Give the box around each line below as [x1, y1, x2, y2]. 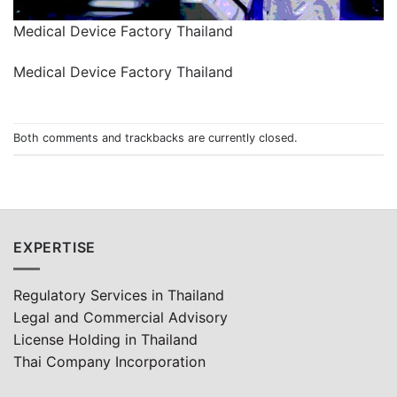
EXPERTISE [13, 237, 97, 256]
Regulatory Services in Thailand [13, 286, 224, 305]
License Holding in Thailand [13, 331, 198, 349]
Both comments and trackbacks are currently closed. [13, 131, 298, 145]
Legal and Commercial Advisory [13, 308, 228, 327]
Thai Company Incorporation [13, 353, 206, 371]
